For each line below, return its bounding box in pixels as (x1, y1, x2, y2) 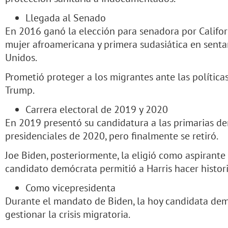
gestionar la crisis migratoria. (5, 207, 130, 221)
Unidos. (5, 50, 37, 64)
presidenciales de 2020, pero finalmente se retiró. (5, 129, 218, 142)
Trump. (5, 83, 35, 97)
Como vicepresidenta (25, 181, 116, 194)
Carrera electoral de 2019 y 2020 (25, 102, 168, 116)
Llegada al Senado (25, 11, 106, 24)
